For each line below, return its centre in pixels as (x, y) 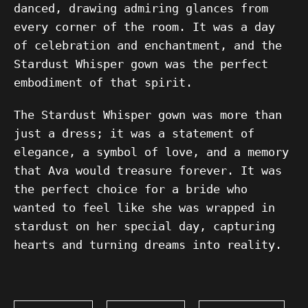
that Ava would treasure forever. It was (148, 170)
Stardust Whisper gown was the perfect (141, 64)
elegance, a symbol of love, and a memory (151, 152)
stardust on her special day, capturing (144, 226)
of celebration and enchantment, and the (148, 45)
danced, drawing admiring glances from (141, 8)
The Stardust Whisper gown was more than (148, 115)
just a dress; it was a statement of (134, 133)
